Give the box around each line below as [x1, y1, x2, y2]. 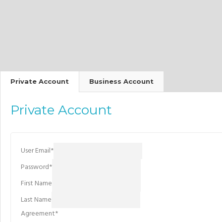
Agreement [21, 208, 55, 220]
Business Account [89, 77, 154, 86]
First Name [21, 178, 52, 190]
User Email [21, 145, 51, 157]
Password [21, 162, 49, 173]
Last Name [21, 194, 52, 206]
